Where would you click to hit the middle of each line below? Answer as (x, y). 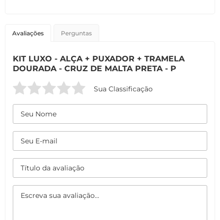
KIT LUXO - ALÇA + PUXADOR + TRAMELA (99, 59)
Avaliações (28, 33)
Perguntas (76, 33)
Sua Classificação (123, 89)
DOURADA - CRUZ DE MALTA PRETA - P (95, 69)
